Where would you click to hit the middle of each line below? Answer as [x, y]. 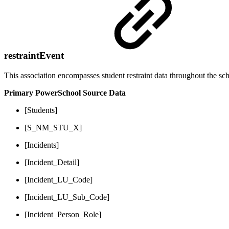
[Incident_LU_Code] [59, 180]
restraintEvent [35, 56]
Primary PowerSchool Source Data [65, 93]
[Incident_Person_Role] [63, 215]
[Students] [41, 110]
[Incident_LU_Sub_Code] [67, 197]
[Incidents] [42, 145]
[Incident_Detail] [52, 163]
